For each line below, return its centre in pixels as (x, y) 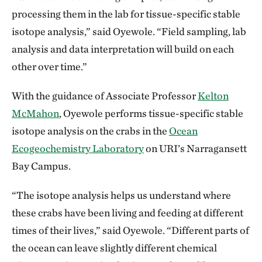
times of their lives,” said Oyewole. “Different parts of (130, 230)
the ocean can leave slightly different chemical (114, 247)
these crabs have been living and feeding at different (127, 212)
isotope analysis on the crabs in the (90, 130)
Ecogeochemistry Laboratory (78, 148)
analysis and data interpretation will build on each (123, 49)
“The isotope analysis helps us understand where (121, 195)
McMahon (35, 113)
